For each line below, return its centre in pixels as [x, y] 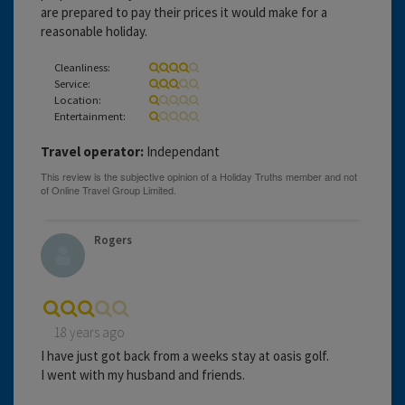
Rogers [113, 240]
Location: [78, 99]
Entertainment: [90, 115]
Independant [182, 151]
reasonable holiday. [94, 31]
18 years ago [89, 332]
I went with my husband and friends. [143, 374]
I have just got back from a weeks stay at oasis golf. [185, 355]
